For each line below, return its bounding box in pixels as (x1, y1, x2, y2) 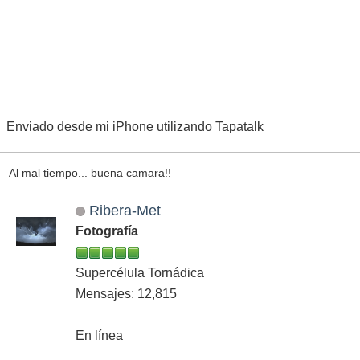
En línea (76, 329, 123, 343)
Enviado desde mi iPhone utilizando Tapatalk (6, 120, 264, 134)
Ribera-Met (88, 202, 161, 219)
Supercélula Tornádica (76, 266, 204, 280)
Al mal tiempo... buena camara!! (8, 166, 171, 179)
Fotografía (76, 224, 138, 239)
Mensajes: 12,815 (76, 287, 177, 301)
